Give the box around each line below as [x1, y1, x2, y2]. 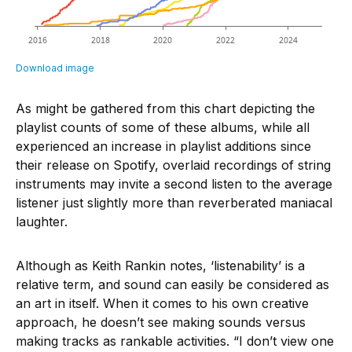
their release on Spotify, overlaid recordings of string [16, 156, 331, 173]
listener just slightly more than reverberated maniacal [16, 194, 332, 211]
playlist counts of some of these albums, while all [16, 119, 310, 135]
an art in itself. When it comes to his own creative [16, 295, 309, 311]
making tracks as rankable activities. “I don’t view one [16, 332, 334, 349]
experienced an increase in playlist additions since [16, 137, 311, 154]
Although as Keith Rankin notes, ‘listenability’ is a [16, 257, 305, 273]
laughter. [16, 213, 71, 229]
